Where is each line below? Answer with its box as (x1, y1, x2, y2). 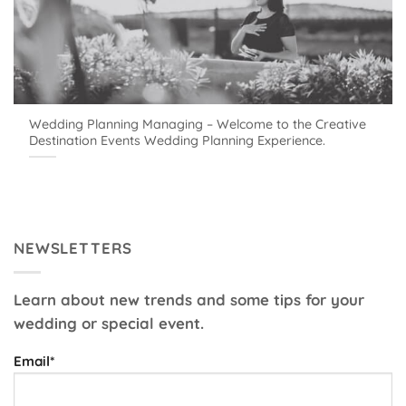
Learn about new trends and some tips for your (14, 290, 364, 310)
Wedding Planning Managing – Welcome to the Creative (29, 115, 367, 132)
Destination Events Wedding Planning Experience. (29, 131, 326, 149)
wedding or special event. (14, 314, 204, 333)
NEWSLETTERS (14, 238, 133, 258)
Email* (14, 353, 54, 371)
